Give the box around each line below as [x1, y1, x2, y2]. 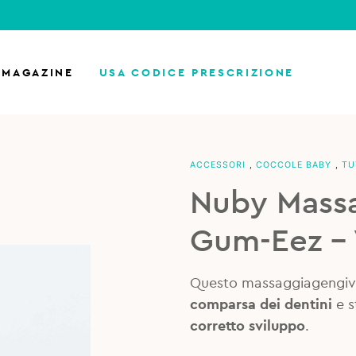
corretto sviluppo [189, 319, 305, 333]
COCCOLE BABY [255, 160, 331, 170]
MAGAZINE [2, 66, 74, 79]
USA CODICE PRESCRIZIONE [99, 66, 294, 79]
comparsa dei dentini [189, 297, 332, 311]
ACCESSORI [189, 160, 246, 170]
